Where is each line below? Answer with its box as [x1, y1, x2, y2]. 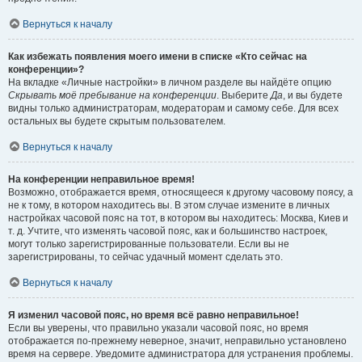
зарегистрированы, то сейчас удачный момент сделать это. [8, 251, 283, 263]
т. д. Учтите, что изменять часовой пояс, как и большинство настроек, [8, 225, 327, 237]
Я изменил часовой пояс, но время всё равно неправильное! [8, 309, 299, 321]
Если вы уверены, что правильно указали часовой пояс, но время [8, 322, 309, 334]
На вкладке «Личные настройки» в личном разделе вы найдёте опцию [8, 77, 331, 88]
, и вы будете [283, 90, 343, 101]
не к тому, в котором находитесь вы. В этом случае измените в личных [8, 200, 330, 211]
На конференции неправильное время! [8, 174, 195, 185]
